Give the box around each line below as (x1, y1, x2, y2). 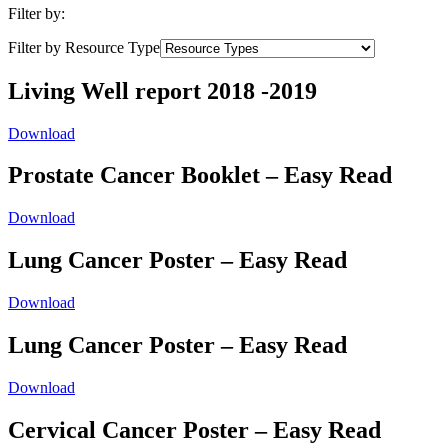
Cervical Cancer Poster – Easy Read (8, 416, 381, 443)
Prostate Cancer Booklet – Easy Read (8, 162, 392, 189)
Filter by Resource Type (8, 38, 160, 56)
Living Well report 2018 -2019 (8, 77, 317, 104)
